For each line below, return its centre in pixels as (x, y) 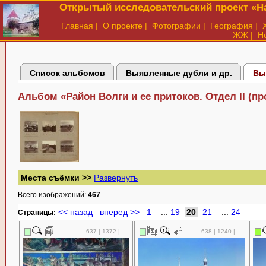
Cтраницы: (37, 213)
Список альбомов (67, 73)
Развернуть (116, 178)
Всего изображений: (53, 195)
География (232, 26)
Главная (77, 26)
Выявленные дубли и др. (179, 73)
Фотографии (176, 26)
